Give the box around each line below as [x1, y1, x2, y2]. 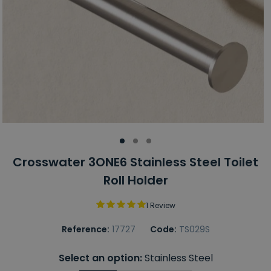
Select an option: [58, 251, 142, 266]
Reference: [61, 223, 109, 236]
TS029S [178, 223, 210, 236]
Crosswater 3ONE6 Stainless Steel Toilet [13, 154, 258, 171]
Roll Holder [103, 172, 168, 189]
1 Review [145, 200, 175, 211]
